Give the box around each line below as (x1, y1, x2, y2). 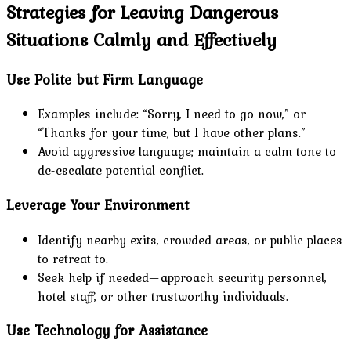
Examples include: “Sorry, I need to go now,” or (38, 104, 306, 124)
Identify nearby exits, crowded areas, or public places (38, 230, 342, 249)
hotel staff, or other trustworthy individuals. (38, 286, 288, 306)
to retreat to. (38, 248, 108, 268)
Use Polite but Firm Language (6, 68, 203, 90)
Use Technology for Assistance (6, 320, 208, 342)
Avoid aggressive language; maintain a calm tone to (38, 142, 336, 161)
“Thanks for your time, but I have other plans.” (38, 123, 306, 143)
